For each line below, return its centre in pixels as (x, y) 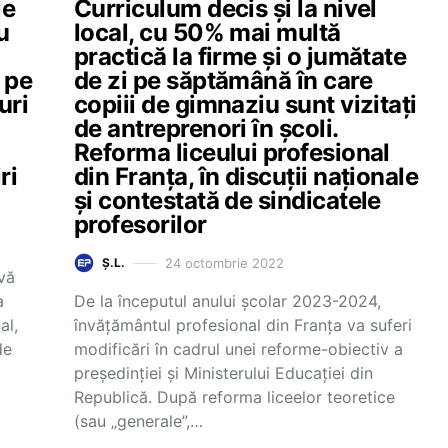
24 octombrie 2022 (224, 262)
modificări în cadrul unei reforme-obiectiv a (238, 349)
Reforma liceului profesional (232, 152)
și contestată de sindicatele (227, 200)
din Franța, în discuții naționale (246, 176)
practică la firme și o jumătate (240, 56)
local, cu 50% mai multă (207, 32)
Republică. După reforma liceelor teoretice (234, 397)
